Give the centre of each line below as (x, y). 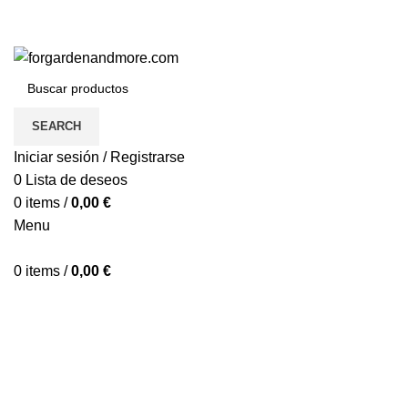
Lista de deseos (76, 180)
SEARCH (56, 127)
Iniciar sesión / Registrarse (99, 158)
